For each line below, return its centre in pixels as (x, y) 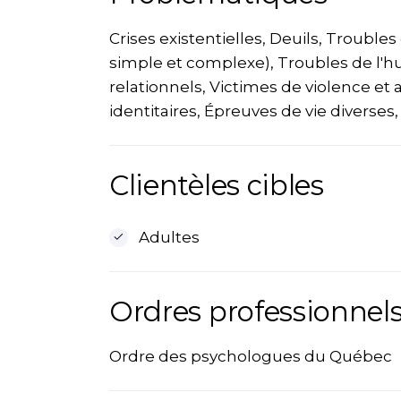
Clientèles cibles (217, 185)
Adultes (169, 237)
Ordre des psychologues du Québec (251, 356)
